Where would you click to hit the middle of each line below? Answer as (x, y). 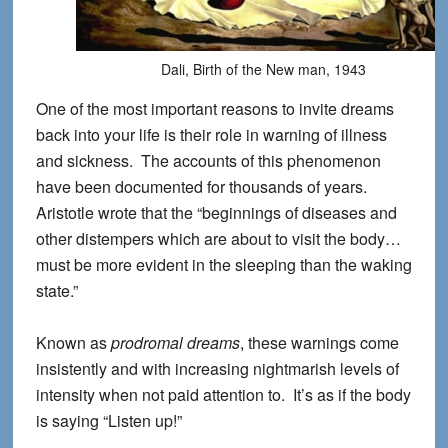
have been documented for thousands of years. (203, 187)
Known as (73, 343)
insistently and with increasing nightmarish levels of (217, 369)
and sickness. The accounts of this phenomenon (208, 161)
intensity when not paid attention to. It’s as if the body (223, 395)
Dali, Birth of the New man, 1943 (264, 69)
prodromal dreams (175, 343)
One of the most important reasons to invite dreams (214, 109)
